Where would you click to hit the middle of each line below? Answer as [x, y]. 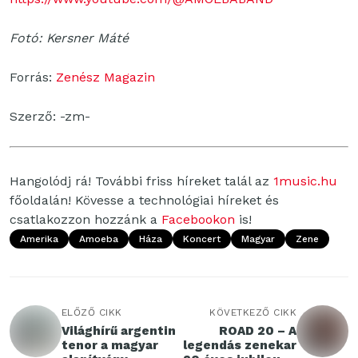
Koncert [202, 239]
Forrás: [33, 78]
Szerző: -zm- [50, 117]
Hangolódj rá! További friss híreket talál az [141, 181]
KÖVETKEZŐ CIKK [253, 313]
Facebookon [198, 220]
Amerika [39, 239]
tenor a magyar [110, 346]
